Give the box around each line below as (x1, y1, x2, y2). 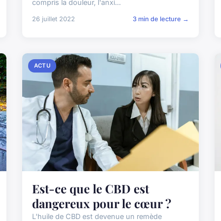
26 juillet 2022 (32, 15, 75, 23)
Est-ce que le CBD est (32, 180, 149, 196)
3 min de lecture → (132, 15, 189, 23)
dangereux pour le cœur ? (32, 195, 172, 211)
